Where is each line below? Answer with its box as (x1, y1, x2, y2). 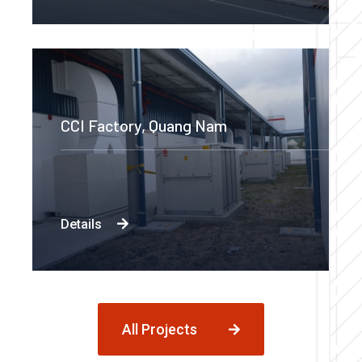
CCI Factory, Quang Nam (61, 116, 228, 136)
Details (61, 217, 103, 233)
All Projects (122, 321, 197, 338)
